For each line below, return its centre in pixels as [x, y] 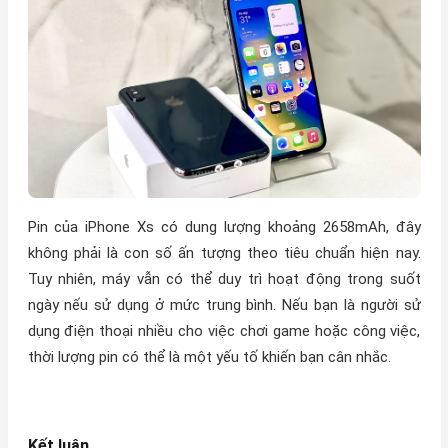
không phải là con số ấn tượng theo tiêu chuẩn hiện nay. [224, 253]
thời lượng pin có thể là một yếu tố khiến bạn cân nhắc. [209, 357]
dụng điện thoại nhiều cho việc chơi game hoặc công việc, [224, 331]
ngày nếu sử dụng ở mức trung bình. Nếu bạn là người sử [224, 305]
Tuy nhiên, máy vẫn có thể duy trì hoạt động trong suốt [224, 279]
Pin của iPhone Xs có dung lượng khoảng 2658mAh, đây [224, 227]
